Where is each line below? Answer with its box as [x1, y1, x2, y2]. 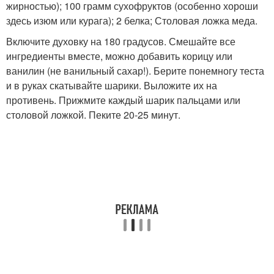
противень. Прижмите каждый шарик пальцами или [6, 92, 240, 107]
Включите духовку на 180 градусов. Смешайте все [6, 34, 235, 48]
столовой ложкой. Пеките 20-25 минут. [6, 107, 180, 122]
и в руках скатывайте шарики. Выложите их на [6, 78, 217, 92]
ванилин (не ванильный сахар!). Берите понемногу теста [6, 63, 264, 78]
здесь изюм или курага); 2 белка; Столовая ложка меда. [6, 13, 257, 28]
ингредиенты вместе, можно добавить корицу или [6, 48, 232, 63]
